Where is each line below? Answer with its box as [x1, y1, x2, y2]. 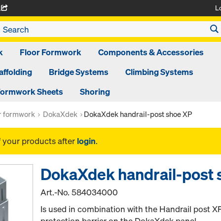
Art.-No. [40, 186, 72, 198]
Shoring [79, 86, 110, 97]
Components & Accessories [98, 46, 204, 58]
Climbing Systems [125, 66, 193, 77]
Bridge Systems [48, 66, 109, 77]
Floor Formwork [20, 46, 81, 58]
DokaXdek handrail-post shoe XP [84, 109, 192, 119]
